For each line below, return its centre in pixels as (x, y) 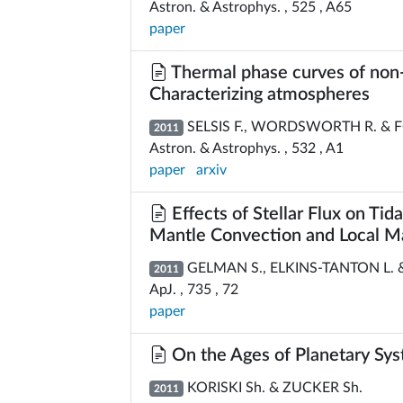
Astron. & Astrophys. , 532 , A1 (246, 148)
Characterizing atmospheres (260, 94)
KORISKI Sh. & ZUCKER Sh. (273, 388)
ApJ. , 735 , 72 (194, 290)
